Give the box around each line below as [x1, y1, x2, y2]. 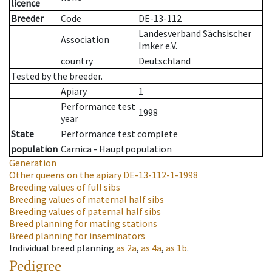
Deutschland [138, 55, 191, 67]
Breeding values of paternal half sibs [9, 205, 161, 218]
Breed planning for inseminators [9, 229, 145, 242]
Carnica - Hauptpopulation [61, 143, 172, 155]
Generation [9, 157, 56, 169]
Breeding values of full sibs [9, 181, 120, 194]
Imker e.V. [138, 39, 177, 52]
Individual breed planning [9, 242, 114, 254]
